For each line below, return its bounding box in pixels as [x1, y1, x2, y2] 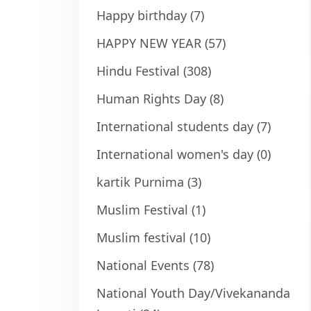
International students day [96, 118, 253, 135]
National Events [96, 257, 190, 274]
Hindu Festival [96, 62, 183, 79]
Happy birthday [96, 7, 187, 24]
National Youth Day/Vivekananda [96, 285, 290, 301]
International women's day [96, 146, 253, 162]
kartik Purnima [96, 174, 184, 190]
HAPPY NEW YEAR [96, 35, 205, 51]
